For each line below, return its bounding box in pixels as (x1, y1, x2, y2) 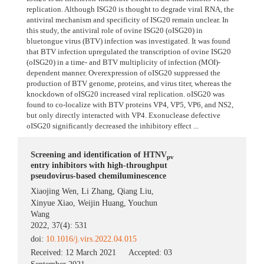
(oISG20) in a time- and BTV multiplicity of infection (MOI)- (27, 58, 220, 67)
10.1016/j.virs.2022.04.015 (44, 235, 137, 244)
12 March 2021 (65, 248, 117, 258)
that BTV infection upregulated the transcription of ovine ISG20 (27, 47, 231, 57)
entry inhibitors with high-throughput (31, 161, 168, 170)
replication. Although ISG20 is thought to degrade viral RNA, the (27, 5, 234, 14)
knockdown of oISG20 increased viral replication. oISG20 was (27, 90, 225, 99)
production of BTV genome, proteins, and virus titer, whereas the (27, 79, 232, 88)
